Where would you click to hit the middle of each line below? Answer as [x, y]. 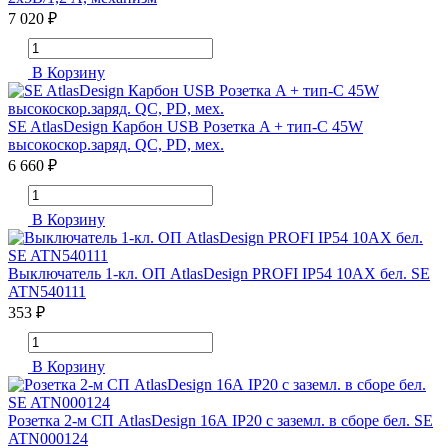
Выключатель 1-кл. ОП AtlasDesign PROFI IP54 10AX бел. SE [219, 274]
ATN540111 [47, 292]
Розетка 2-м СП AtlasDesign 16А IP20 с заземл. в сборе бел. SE [220, 421]
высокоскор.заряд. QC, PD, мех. [116, 145]
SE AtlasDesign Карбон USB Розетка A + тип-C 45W [185, 127]
